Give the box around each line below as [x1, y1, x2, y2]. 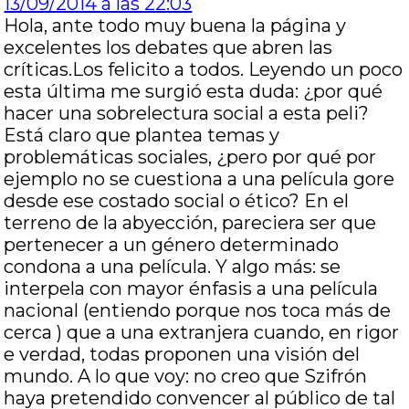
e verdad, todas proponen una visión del [4, 343, 361, 365]
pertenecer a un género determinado [4, 234, 340, 256]
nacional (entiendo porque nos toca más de [4, 299, 392, 321]
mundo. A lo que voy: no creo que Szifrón [4, 365, 368, 387]
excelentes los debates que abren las [4, 37, 333, 58]
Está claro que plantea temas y [4, 124, 280, 146]
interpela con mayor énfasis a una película [4, 278, 379, 299]
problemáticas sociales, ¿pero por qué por [4, 146, 377, 168]
